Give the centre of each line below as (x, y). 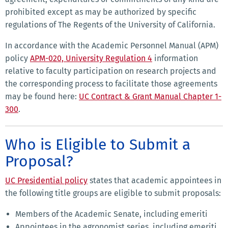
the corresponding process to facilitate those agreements (111, 84)
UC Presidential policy (46, 181)
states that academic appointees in (154, 181)
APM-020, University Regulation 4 (91, 59)
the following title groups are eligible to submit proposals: (113, 193)
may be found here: (42, 97)
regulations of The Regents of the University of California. (110, 25)
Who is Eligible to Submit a (98, 145)
